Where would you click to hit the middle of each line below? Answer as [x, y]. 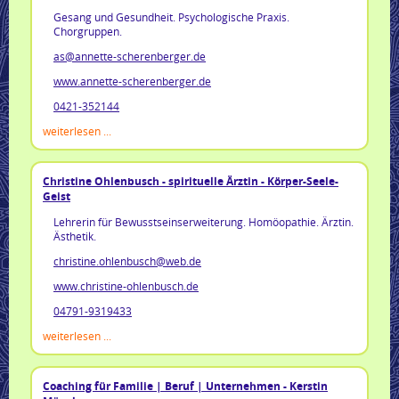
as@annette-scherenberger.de [130, 56]
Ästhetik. [75, 236]
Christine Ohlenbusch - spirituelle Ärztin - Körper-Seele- [191, 181]
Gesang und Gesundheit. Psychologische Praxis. [171, 16]
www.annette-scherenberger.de [132, 81]
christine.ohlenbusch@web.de [127, 261]
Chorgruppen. [88, 31]
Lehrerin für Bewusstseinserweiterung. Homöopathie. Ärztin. [204, 221]
